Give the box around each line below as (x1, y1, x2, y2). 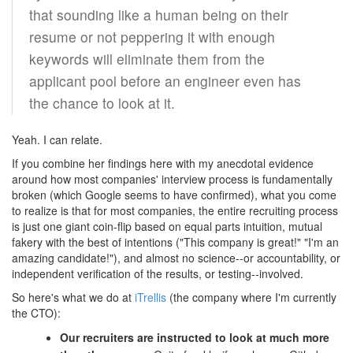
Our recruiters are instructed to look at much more (60, 329, 329, 345)
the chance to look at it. (28, 92, 175, 113)
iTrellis (135, 288, 166, 305)
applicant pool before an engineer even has (28, 70, 301, 91)
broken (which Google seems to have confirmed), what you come (12, 186, 336, 203)
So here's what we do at (12, 288, 135, 305)
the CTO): (12, 304, 61, 321)
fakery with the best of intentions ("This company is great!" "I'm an (12, 233, 339, 250)
